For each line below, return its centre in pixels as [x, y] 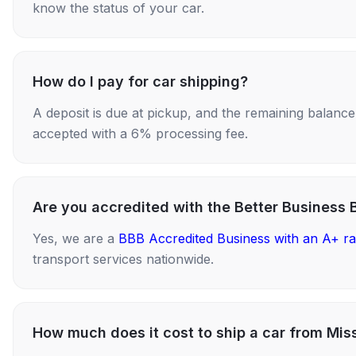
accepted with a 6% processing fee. [140, 133]
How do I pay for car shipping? [140, 81]
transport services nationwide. [123, 259]
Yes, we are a [75, 238]
